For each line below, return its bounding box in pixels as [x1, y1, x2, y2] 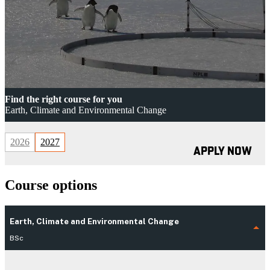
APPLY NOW [193, 146, 252, 158]
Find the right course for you [5, 94, 122, 104]
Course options [5, 177, 97, 193]
